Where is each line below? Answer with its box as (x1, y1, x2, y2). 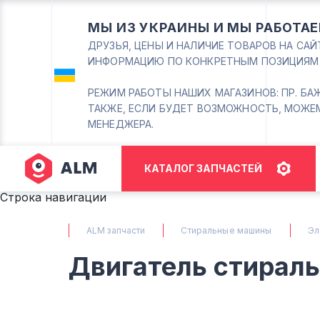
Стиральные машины (181, 225, 272, 236)
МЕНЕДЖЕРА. (88, 118, 154, 130)
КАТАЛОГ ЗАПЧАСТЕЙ (144, 162, 262, 174)
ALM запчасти (86, 225, 146, 236)
